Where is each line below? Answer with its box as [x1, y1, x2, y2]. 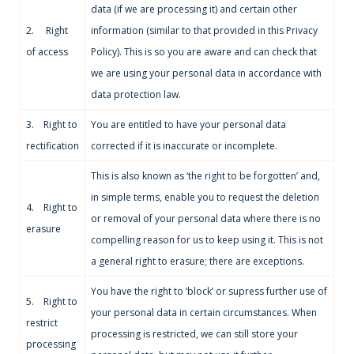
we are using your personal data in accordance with [91, 66, 322, 80]
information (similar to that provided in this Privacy [91, 24, 318, 37]
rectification [26, 139, 79, 153]
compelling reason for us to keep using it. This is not [91, 233, 323, 247]
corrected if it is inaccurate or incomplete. [91, 139, 277, 153]
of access [26, 45, 68, 58]
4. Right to [26, 201, 77, 214]
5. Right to [26, 295, 77, 308]
